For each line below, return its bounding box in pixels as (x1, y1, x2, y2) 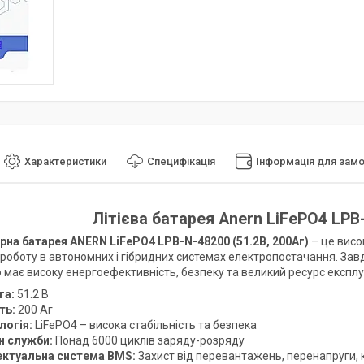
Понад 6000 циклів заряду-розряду (53, 333, 245, 347)
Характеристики (24, 155, 106, 168)
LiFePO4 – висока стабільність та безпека (32, 318, 257, 331)
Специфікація (147, 155, 215, 168)
